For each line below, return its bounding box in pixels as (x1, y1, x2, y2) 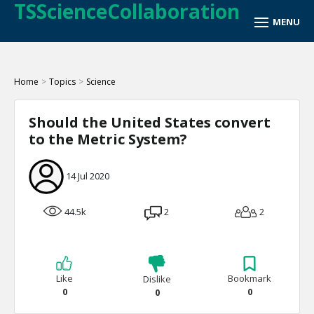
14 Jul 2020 (66, 170, 109, 182)
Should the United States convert (29, 113, 271, 132)
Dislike (143, 273, 171, 285)
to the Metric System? (29, 130, 187, 149)
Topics (49, 76, 76, 88)
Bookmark (228, 272, 271, 285)
